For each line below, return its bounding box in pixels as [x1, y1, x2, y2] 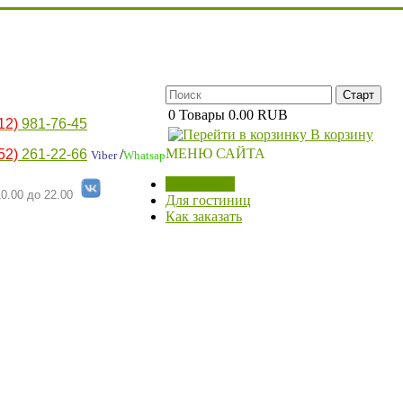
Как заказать [166, 209, 242, 224]
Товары [175, 107, 228, 122]
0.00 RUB [228, 107, 288, 122]
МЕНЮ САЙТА [166, 146, 265, 161]
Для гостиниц [166, 193, 251, 208]
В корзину [307, 127, 373, 142]
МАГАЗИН [166, 176, 235, 192]
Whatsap [123, 148, 166, 162]
